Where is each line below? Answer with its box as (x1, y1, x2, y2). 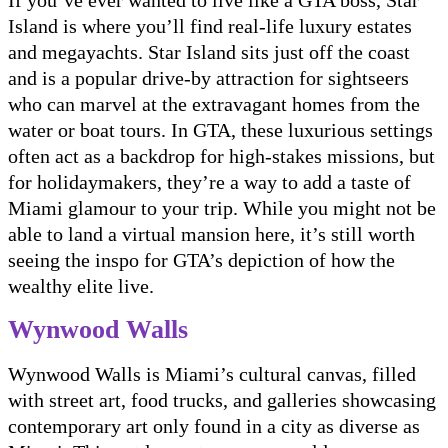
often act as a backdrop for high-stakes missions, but (8, 145, 435, 168)
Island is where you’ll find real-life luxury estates (8, 15, 412, 38)
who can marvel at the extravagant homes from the (8, 93, 420, 116)
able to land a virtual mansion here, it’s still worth (8, 223, 415, 246)
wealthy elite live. (8, 275, 154, 298)
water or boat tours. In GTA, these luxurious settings (8, 119, 433, 142)
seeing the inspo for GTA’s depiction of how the (8, 249, 395, 272)
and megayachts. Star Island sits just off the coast (8, 41, 410, 64)
